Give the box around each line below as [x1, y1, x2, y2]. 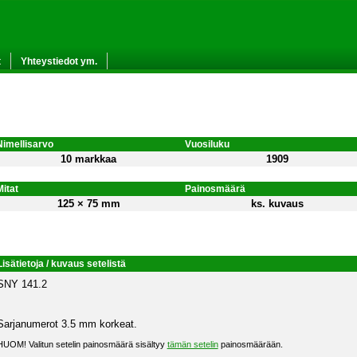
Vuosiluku [184, 138, 229, 150]
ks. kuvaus [251, 197, 304, 210]
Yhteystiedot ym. [21, 55, 97, 67]
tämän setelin [167, 339, 218, 349]
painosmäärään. [218, 339, 283, 349]
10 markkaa [61, 152, 117, 165]
